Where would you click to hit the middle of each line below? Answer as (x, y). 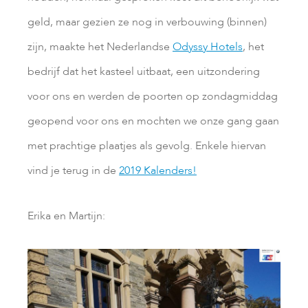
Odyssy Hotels (208, 46)
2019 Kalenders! (158, 170)
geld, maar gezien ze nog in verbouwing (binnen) (147, 22)
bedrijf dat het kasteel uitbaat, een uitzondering (144, 71)
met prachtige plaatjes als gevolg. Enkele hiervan (147, 145)
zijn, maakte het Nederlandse (100, 46)
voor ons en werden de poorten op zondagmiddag (153, 96)
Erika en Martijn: (66, 216)
